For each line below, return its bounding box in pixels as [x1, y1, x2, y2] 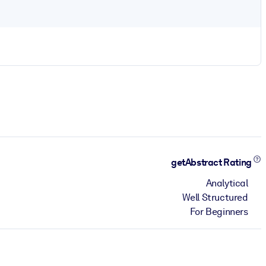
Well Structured [182, 191, 248, 203]
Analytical [205, 177, 248, 189]
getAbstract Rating [171, 157, 254, 169]
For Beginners [189, 205, 248, 217]
